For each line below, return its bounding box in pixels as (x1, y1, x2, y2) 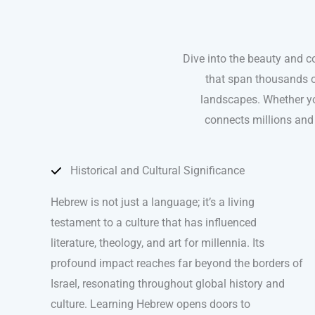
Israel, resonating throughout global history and (51, 277, 285, 291)
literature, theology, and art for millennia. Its (51, 236, 264, 250)
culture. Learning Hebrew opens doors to (51, 297, 250, 311)
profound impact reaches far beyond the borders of (51, 257, 303, 271)
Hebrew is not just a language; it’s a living (51, 195, 255, 210)
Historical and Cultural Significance (70, 164, 245, 178)
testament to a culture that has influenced (51, 216, 257, 230)
